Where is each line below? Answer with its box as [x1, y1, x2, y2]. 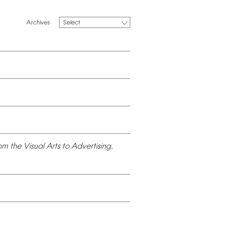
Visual [23, 142, 44, 152]
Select [63, 19, 80, 26]
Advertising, [71, 142, 113, 152]
